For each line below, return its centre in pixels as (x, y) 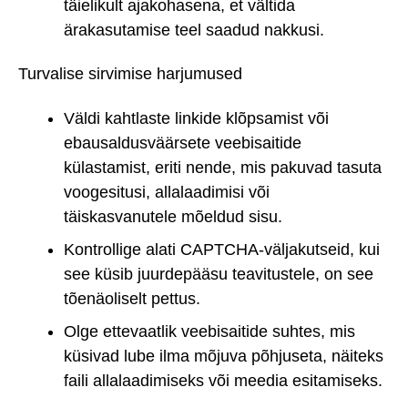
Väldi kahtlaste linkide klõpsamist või (196, 118)
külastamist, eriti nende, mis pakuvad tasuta (223, 167)
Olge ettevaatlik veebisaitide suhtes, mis (209, 331)
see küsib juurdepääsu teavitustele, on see (219, 274)
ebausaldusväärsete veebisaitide (183, 143)
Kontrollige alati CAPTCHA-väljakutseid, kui (222, 249)
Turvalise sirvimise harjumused (130, 74)
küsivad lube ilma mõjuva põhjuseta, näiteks (224, 356)
